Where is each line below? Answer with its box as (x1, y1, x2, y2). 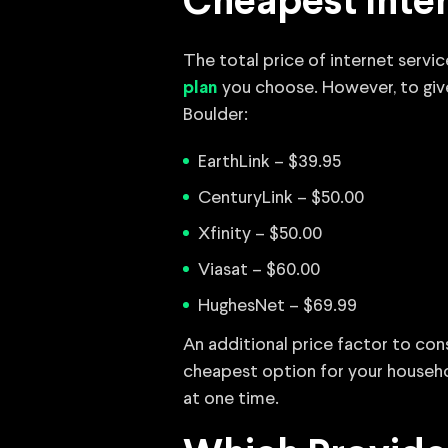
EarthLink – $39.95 (198, 153, 341, 171)
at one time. (183, 390, 279, 408)
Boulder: (183, 106, 248, 124)
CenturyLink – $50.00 (198, 189, 364, 207)
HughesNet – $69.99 (198, 297, 357, 315)
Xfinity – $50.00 (198, 225, 322, 243)
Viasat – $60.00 (198, 261, 320, 279)
